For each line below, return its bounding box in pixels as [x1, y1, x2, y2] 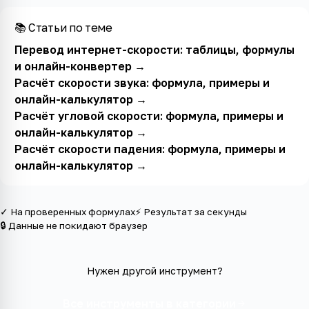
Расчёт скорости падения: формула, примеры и [14, 141, 286, 156]
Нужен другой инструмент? [86, 265, 223, 277]
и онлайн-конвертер [14, 59, 132, 73]
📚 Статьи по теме [14, 20, 112, 34]
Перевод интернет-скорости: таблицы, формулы [14, 42, 295, 57]
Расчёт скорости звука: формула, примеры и [14, 75, 270, 90]
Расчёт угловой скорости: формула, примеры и [14, 108, 283, 123]
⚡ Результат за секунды [135, 206, 247, 218]
